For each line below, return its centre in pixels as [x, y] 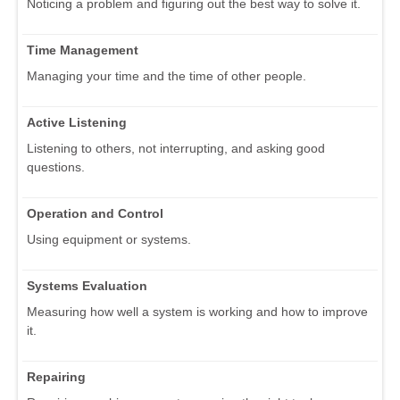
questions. [56, 167]
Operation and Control [95, 214]
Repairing [56, 377]
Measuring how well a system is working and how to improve [197, 312]
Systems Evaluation [87, 286]
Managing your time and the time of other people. [167, 76]
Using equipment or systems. [109, 240]
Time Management [83, 50]
